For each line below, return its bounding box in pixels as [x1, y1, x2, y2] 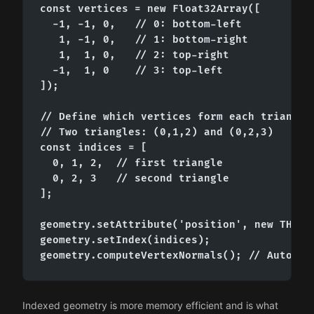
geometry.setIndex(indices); [40, 233, 210, 246]
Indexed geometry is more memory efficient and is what [22, 299, 278, 311]
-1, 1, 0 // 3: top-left [40, 64, 223, 76]
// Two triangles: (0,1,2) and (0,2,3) [40, 125, 273, 138]
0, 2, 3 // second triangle [40, 172, 229, 184]
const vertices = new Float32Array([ [40, 2, 261, 15]
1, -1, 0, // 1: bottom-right [40, 33, 248, 46]
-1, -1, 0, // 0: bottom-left [40, 18, 242, 30]
